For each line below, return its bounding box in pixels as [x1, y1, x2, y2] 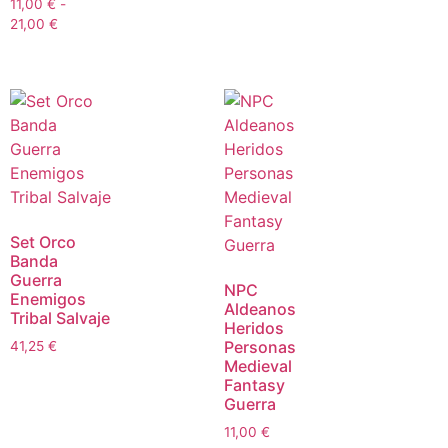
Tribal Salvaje [10, 308, 110, 329]
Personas [224, 337, 296, 358]
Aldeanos [224, 299, 296, 320]
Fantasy [224, 375, 285, 396]
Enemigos [10, 289, 86, 310]
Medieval [224, 356, 292, 377]
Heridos [224, 318, 284, 339]
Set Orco [10, 232, 76, 253]
